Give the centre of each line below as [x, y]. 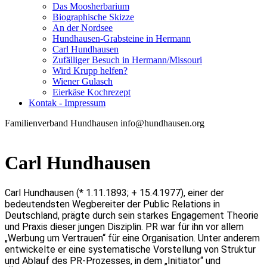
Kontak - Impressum [67, 103]
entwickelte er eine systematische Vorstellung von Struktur [130, 249]
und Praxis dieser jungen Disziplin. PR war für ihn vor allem [124, 226]
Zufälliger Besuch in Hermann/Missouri [127, 60]
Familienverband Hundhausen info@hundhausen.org [105, 123]
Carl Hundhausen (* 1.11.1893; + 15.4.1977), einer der [114, 193]
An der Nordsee [83, 28]
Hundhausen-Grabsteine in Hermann [122, 38]
